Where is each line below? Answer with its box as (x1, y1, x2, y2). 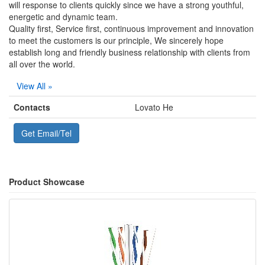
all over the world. (9, 58, 75, 70)
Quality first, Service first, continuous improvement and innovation (9, 22, 254, 34)
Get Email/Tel (21, 127, 72, 139)
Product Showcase (9, 176, 85, 188)
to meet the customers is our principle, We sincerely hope (9, 34, 224, 46)
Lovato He (135, 101, 173, 113)
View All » (17, 80, 53, 92)
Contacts (14, 101, 50, 113)
